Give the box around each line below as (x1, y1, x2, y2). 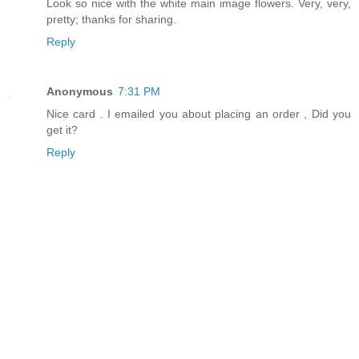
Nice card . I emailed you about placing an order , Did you (46, 107, 351, 120)
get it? (46, 123, 78, 136)
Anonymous (46, 84, 113, 98)
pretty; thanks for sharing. (46, 12, 176, 26)
